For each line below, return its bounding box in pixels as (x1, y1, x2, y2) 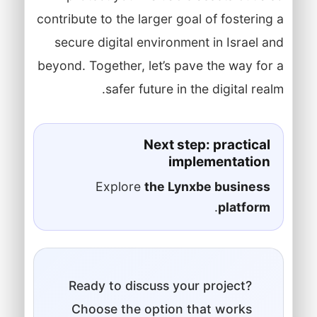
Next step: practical (143, 136, 270, 153)
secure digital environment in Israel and (54, 34, 284, 50)
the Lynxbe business (144, 178, 270, 194)
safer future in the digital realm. (105, 81, 284, 96)
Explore (95, 178, 144, 194)
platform (217, 199, 270, 214)
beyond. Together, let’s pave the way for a (37, 57, 284, 73)
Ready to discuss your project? (68, 277, 252, 293)
